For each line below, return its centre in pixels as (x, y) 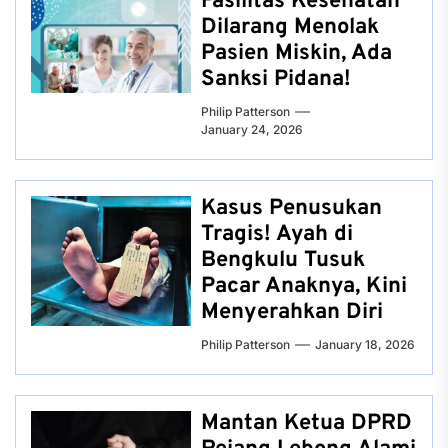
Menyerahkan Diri (292, 312)
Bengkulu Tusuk (283, 260)
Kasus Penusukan (291, 208)
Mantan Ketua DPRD (306, 423)
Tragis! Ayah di (277, 234)
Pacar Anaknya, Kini (304, 286)
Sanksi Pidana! (276, 79)
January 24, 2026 (252, 129)
